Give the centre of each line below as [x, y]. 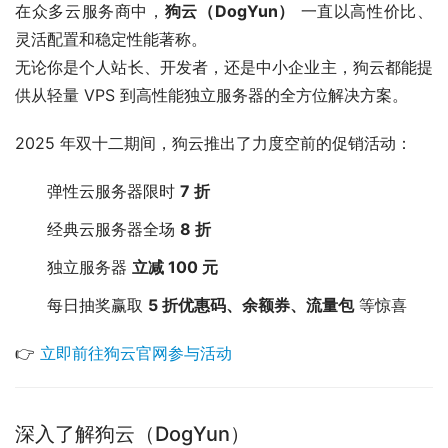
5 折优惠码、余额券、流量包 [251, 305]
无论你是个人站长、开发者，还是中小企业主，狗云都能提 [224, 67]
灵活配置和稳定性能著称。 [111, 39]
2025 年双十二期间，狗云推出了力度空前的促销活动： [213, 143]
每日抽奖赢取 [97, 305]
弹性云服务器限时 [113, 191]
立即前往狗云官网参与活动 [136, 353]
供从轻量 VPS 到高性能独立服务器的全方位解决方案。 [211, 95]
